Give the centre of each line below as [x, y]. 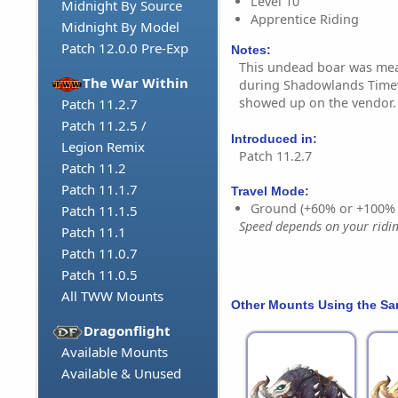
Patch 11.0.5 [99, 275]
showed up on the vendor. [318, 103]
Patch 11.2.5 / [104, 126]
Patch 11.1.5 [99, 211]
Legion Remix [103, 147]
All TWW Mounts [112, 296]
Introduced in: [274, 138]
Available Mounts [115, 352]
